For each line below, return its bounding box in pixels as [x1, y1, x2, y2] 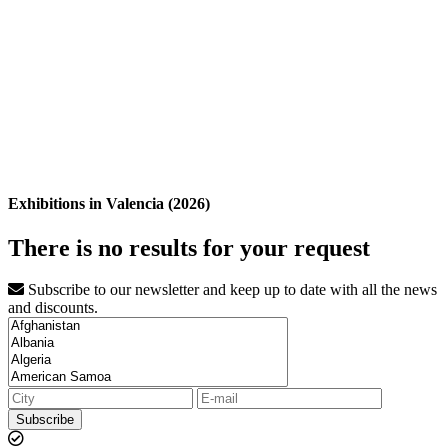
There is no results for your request [8, 234, 370, 261]
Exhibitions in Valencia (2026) [8, 195, 210, 213]
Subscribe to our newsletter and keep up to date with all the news [24, 281, 437, 299]
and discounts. [8, 299, 98, 317]
